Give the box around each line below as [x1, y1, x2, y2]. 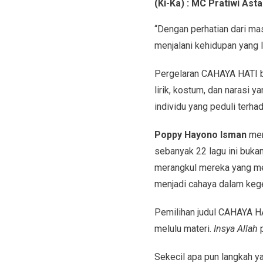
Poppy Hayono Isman [154, 129, 247, 140]
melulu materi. [154, 222, 214, 234]
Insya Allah [213, 222, 260, 234]
